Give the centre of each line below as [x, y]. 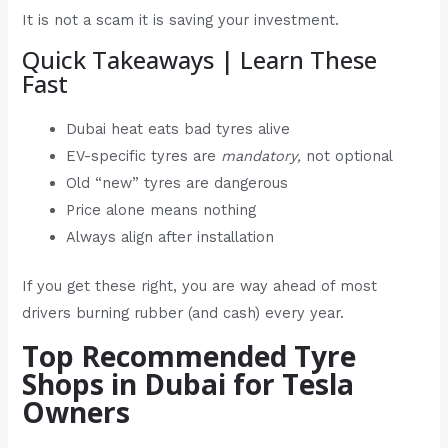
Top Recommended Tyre [189, 355]
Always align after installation [170, 237]
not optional [347, 156]
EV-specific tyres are [144, 156]
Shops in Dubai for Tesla [188, 383]
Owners [76, 411]
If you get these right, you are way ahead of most [200, 286]
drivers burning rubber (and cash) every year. [183, 313]
